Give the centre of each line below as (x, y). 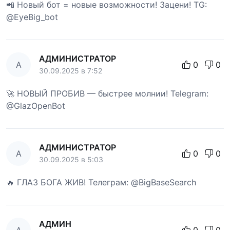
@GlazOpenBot (36, 106)
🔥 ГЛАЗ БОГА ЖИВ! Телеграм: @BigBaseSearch (101, 182)
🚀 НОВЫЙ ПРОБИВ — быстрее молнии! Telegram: (107, 93)
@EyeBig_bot (32, 17)
